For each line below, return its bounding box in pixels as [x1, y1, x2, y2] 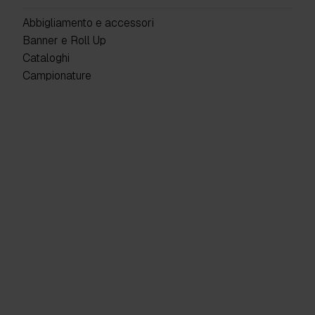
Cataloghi [22, 51, 70, 66]
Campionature [22, 68, 91, 84]
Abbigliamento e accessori [22, 15, 154, 31]
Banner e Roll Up [22, 33, 106, 49]
